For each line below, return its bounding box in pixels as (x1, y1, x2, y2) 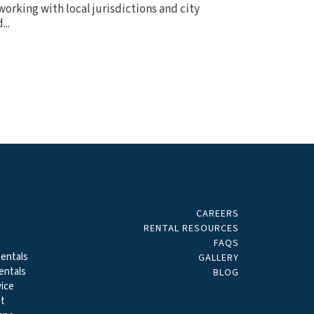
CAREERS (196, 207, 239, 221)
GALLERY (198, 251, 239, 265)
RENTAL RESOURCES (144, 221, 239, 235)
